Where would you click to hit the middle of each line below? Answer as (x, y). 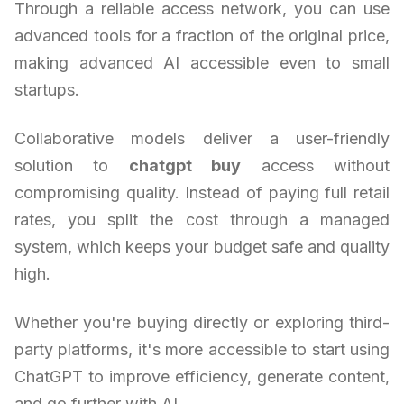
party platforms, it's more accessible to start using (202, 349)
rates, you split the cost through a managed (202, 219)
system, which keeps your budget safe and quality (202, 246)
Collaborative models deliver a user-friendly (202, 138)
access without (316, 165)
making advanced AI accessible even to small (202, 62)
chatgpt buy (185, 165)
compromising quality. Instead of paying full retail (202, 192)
